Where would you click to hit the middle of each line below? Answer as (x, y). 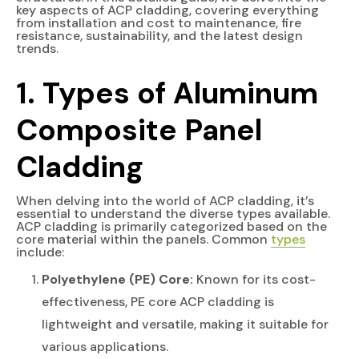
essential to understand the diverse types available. (173, 213)
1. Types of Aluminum (167, 93)
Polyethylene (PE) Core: (117, 279)
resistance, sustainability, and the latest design (159, 35)
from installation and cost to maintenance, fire (159, 22)
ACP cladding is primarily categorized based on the (171, 226)
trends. (37, 48)
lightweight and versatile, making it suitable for (185, 324)
